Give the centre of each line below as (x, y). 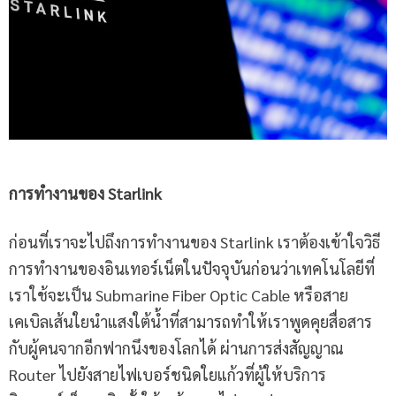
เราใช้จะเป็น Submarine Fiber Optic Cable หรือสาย (179, 295)
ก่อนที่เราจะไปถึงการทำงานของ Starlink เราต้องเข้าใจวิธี (194, 242)
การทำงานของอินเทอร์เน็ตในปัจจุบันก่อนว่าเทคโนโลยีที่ (192, 269)
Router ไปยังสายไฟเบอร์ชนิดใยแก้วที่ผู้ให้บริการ (168, 375)
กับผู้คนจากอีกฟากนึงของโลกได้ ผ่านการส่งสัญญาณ (176, 348)
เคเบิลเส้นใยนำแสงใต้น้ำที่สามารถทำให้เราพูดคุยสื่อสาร (190, 322)
